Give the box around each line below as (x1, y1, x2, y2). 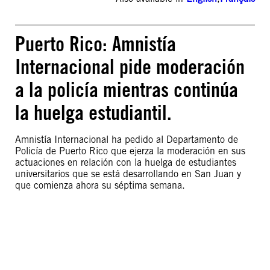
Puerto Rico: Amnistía (15, 31, 176, 56)
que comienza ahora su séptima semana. (15, 180, 185, 191)
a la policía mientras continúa (15, 77, 238, 102)
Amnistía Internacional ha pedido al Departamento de (15, 134, 238, 145)
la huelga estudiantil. (15, 100, 172, 125)
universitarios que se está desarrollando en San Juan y (15, 168, 241, 180)
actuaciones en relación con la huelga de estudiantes (15, 157, 236, 168)
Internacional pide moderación (15, 54, 245, 79)
